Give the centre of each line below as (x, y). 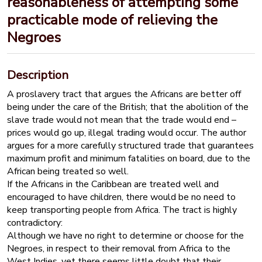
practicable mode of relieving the (112, 20)
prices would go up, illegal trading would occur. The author (127, 133)
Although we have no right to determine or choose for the (125, 236)
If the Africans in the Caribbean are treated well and (113, 184)
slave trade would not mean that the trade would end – (122, 120)
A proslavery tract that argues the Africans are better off (124, 94)
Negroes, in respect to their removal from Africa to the (119, 249)
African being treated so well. (68, 171)
